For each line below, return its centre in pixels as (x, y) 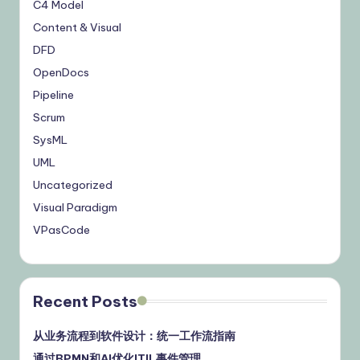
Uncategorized (73, 184)
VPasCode (61, 229)
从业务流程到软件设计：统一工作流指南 (134, 335)
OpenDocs (61, 72)
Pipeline (53, 94)
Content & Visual (77, 27)
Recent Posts (85, 301)
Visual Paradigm (75, 207)
